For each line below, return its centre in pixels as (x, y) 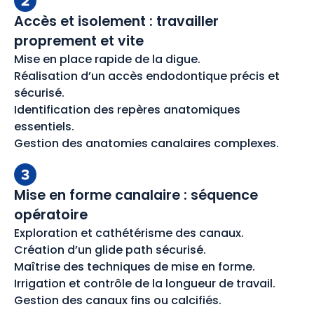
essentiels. (44, 126)
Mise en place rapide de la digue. (107, 59)
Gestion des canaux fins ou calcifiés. (118, 300)
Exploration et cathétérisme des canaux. (129, 233)
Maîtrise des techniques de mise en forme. (135, 266)
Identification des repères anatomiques (127, 109)
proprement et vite (79, 41)
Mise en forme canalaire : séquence (136, 195)
